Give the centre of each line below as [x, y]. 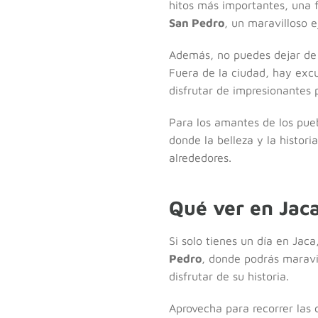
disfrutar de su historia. [229, 276]
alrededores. [200, 157]
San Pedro [197, 22]
